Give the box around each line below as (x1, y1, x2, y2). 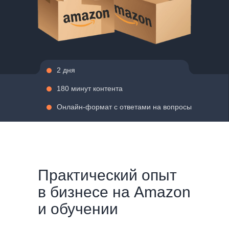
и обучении (38, 200, 118, 217)
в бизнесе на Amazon (38, 184, 191, 200)
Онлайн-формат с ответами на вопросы (57, 103, 192, 111)
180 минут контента (57, 84, 123, 93)
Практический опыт (38, 167, 177, 184)
